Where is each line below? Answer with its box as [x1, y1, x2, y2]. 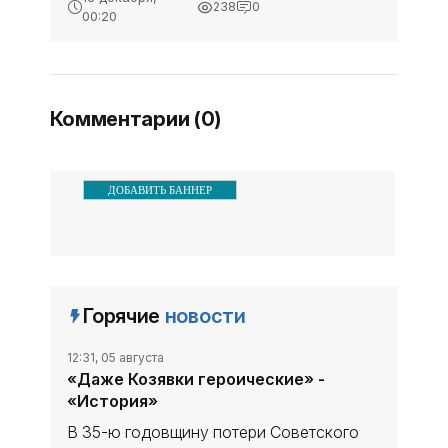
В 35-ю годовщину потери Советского [67, 421, 360, 442]
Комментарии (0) [49, 107, 222, 132]
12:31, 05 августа [67, 349, 165, 365]
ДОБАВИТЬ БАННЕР [107, 184, 212, 197]
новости [164, 303, 246, 328]
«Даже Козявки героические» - [67, 368, 326, 389]
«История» [67, 390, 159, 411]
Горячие [83, 303, 165, 328]
